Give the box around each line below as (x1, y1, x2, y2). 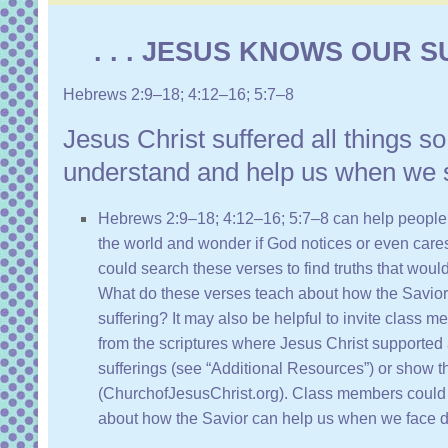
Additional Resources (211, 360, 364, 378)
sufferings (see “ (98, 360, 211, 378)
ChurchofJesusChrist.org (103, 385, 279, 403)
